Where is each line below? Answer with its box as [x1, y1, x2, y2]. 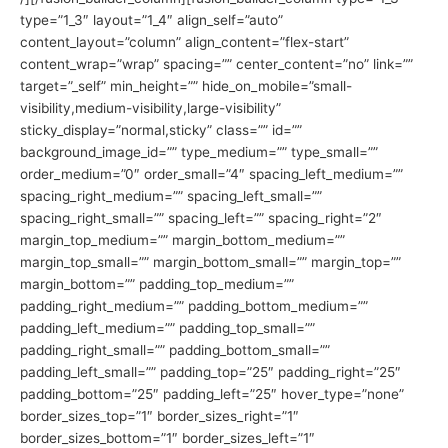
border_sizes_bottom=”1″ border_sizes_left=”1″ [20, 429, 315, 446]
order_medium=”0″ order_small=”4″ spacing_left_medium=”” [20, 165, 403, 182]
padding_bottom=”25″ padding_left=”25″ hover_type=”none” [20, 385, 404, 402]
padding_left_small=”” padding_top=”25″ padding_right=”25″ [20, 363, 401, 380]
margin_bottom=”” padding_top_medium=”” [20, 275, 294, 292]
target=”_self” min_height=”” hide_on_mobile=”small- [20, 77, 352, 94]
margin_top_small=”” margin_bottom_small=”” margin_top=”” [20, 253, 401, 270]
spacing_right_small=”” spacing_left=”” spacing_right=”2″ [20, 209, 382, 226]
